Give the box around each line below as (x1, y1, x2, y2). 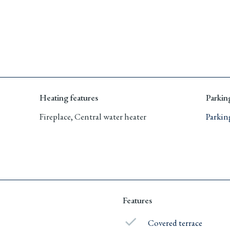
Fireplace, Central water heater (40, 110, 147, 122)
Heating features (40, 91, 99, 103)
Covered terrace (148, 217, 203, 228)
